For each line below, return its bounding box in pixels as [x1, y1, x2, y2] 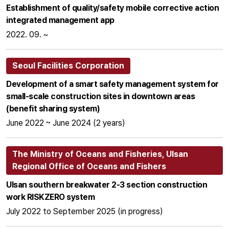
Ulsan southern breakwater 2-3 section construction [6, 180, 207, 190]
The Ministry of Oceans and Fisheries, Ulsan [12, 149, 188, 159]
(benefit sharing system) [6, 104, 100, 114]
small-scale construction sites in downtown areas [6, 91, 195, 102]
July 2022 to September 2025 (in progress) [6, 207, 163, 217]
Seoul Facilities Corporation [12, 61, 124, 71]
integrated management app [6, 15, 114, 26]
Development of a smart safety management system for [6, 79, 219, 89]
